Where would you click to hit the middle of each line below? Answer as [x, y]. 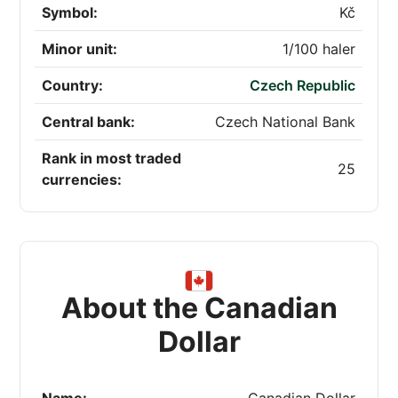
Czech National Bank [286, 122]
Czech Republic [303, 86]
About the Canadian [199, 308]
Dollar [199, 342]
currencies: [82, 180]
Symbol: [70, 13]
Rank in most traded [112, 159]
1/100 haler [319, 49]
